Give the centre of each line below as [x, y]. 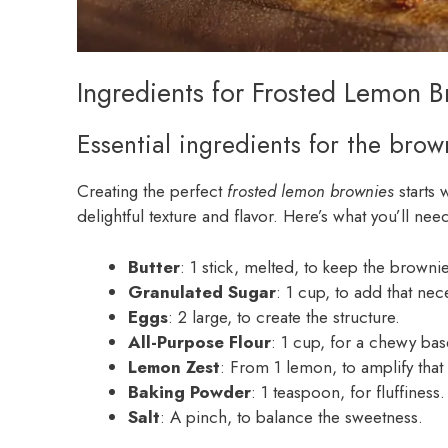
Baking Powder [189, 391]
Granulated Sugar [202, 291]
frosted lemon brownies [310, 191]
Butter [154, 266]
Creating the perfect [152, 191]
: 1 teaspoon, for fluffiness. [348, 391]
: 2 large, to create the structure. [284, 316]
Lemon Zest [174, 366]
